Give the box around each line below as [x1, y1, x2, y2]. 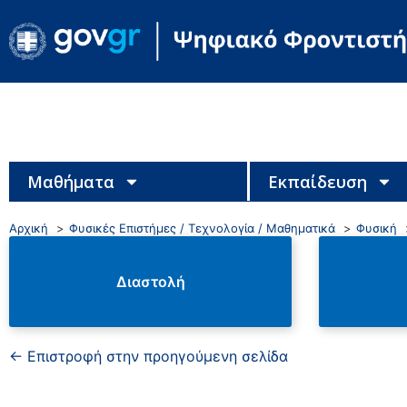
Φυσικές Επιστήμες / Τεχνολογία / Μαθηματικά [69, 220, 335, 235]
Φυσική [356, 220, 397, 235]
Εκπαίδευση [267, 170, 367, 193]
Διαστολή [115, 272, 185, 291]
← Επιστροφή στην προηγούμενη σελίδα [9, 346, 288, 365]
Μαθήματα [27, 170, 114, 193]
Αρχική [9, 220, 48, 235]
